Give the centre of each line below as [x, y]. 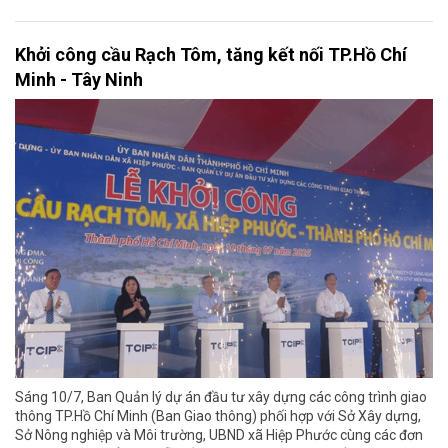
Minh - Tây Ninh [79, 80]
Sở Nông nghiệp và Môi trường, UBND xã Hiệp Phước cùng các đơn [219, 435]
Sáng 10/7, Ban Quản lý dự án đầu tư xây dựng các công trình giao [221, 397]
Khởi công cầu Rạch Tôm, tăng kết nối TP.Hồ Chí [211, 55]
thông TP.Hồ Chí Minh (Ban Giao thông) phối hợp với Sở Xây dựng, [218, 416]
